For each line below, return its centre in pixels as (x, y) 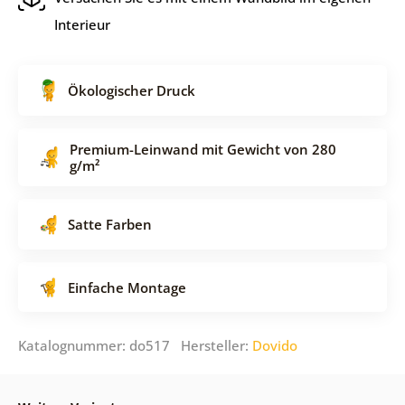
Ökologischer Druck (131, 90)
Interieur (82, 24)
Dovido (274, 345)
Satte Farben (109, 224)
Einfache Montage (127, 287)
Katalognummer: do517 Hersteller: (135, 345)
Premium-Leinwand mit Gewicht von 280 (202, 149)
